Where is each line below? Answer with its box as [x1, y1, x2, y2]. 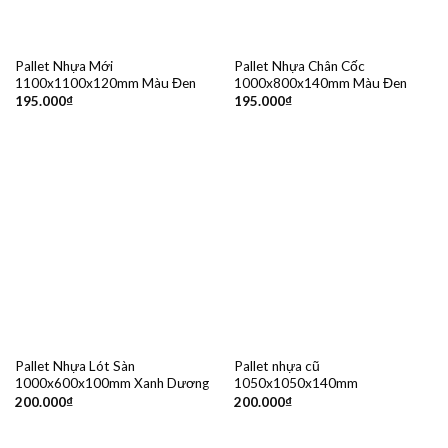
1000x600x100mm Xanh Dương [14, 375, 209, 392]
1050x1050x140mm [233, 375, 358, 392]
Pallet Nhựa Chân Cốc [233, 57, 365, 74]
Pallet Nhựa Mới [14, 57, 113, 74]
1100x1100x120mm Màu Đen [14, 74, 196, 91]
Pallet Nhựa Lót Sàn [14, 358, 135, 375]
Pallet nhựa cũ [233, 358, 320, 375]
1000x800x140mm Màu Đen [233, 74, 407, 91]
